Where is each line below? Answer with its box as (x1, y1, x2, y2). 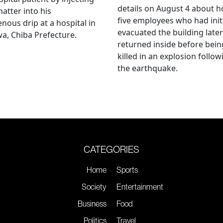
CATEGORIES (84, 143, 139, 155)
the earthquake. (117, 62, 178, 74)
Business (78, 199, 107, 208)
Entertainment (116, 182, 163, 191)
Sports (116, 165, 138, 174)
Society (82, 182, 107, 191)
